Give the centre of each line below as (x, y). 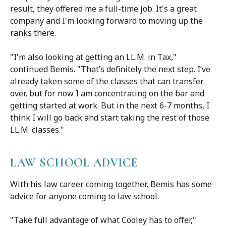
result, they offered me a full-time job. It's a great (103, 8)
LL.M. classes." (37, 129)
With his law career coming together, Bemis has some (111, 184)
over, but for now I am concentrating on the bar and (107, 93)
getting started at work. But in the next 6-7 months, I (110, 105)
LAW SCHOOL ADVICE (74, 162)
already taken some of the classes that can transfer (107, 81)
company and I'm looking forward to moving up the (106, 20)
